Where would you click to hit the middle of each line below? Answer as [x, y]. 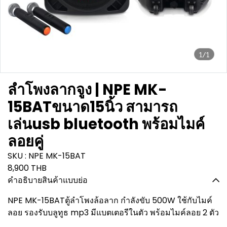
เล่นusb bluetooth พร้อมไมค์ [106, 124]
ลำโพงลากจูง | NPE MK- [87, 90]
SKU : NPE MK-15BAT [47, 156]
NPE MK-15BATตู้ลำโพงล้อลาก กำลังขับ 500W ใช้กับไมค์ [110, 200]
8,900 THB [27, 168]
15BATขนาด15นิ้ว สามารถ [93, 107]
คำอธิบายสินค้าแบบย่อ [48, 180]
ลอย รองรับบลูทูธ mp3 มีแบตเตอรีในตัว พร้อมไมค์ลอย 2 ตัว [113, 213]
